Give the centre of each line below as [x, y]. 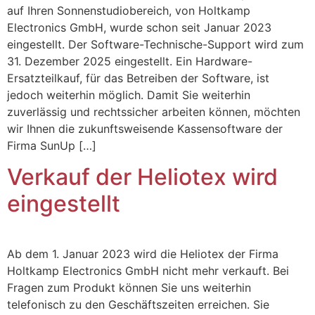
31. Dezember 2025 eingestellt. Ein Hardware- [130, 61]
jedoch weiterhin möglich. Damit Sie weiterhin [129, 95]
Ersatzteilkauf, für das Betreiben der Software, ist [138, 78]
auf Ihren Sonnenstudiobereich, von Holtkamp [129, 10]
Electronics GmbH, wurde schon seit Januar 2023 [139, 27]
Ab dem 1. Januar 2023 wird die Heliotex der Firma [143, 253]
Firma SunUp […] [52, 145]
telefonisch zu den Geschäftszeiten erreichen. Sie [138, 304]
